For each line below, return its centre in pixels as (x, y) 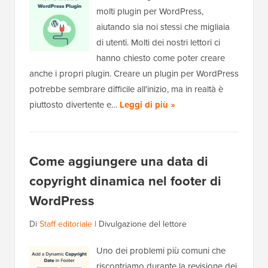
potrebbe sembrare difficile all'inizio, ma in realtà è (126, 89)
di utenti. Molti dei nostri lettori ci (158, 43)
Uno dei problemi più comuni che (161, 251)
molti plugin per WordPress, (150, 12)
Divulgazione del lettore (143, 224)
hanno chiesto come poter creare (161, 58)
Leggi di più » (147, 105)
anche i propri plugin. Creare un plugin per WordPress (134, 74)
